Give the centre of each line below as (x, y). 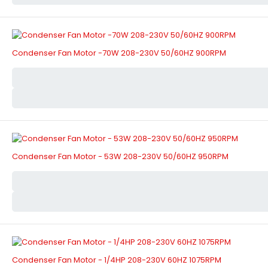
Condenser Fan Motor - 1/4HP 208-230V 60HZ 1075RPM (117, 260)
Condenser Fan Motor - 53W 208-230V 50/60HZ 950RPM (120, 157)
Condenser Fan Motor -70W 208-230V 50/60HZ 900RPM (119, 53)
